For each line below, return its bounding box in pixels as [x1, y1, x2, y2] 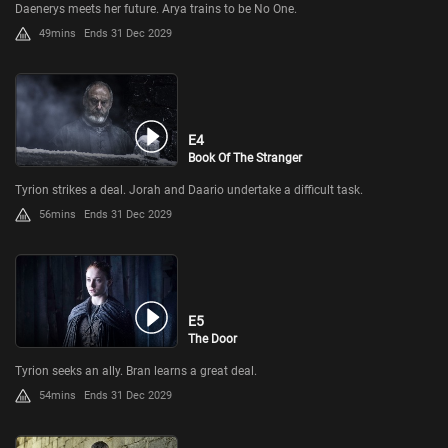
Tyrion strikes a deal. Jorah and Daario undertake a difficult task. [15, 183, 363, 198]
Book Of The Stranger [188, 151, 303, 166]
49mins [39, 27, 76, 41]
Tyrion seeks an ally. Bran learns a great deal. [15, 363, 257, 378]
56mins [39, 208, 76, 222]
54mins [39, 388, 76, 402]
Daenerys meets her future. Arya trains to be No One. [15, 2, 297, 17]
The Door [188, 331, 238, 346]
